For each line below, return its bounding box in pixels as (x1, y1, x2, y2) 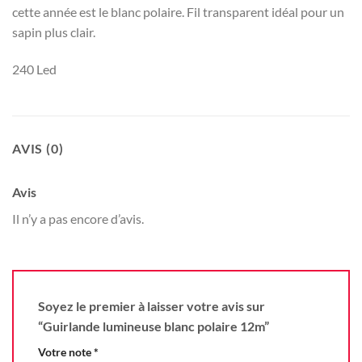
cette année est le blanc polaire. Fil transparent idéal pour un (12, 4, 344, 20)
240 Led (12, 61, 57, 77)
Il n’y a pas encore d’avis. (12, 210, 144, 226)
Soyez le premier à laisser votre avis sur (38, 297, 265, 314)
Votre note (38, 344, 94, 359)
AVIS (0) (12, 140, 64, 156)
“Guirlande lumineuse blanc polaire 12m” (38, 318, 271, 334)
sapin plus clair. (12, 24, 95, 40)
